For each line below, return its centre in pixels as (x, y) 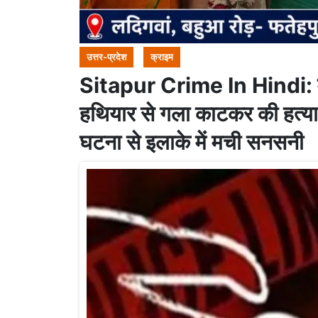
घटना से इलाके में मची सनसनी (192, 142)
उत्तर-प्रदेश (106, 57)
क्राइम (162, 57)
